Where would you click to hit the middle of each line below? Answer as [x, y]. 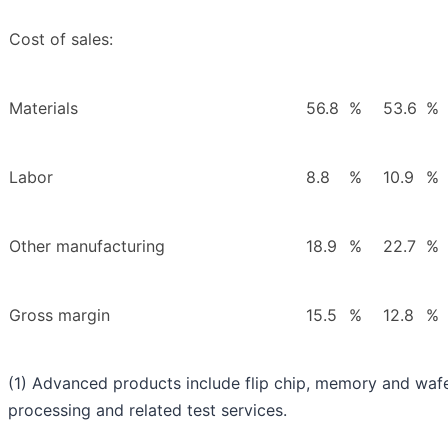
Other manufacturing [87, 246]
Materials [43, 108]
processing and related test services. [147, 410]
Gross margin [59, 315]
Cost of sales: [61, 39]
